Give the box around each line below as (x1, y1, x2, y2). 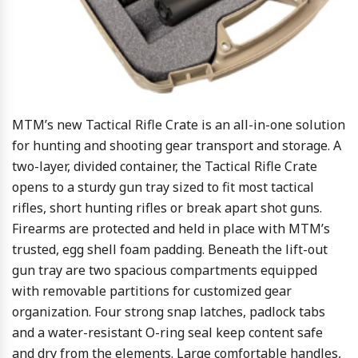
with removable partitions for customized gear (12, 282, 292, 300)
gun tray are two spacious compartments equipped (12, 261, 317, 280)
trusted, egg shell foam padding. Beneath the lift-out (12, 241, 328, 259)
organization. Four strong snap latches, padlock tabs (12, 303, 325, 321)
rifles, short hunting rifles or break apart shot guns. (12, 199, 322, 217)
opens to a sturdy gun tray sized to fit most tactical (12, 178, 314, 197)
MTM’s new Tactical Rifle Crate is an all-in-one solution (12, 116, 345, 134)
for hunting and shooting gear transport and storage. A (12, 137, 341, 155)
